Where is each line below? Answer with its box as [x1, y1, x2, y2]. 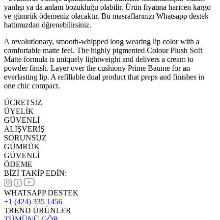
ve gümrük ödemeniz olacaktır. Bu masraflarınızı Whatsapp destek [4, 11, 209, 20]
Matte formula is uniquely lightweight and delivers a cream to [4, 55, 193, 63]
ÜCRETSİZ [4, 98, 42, 107]
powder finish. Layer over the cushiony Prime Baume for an [4, 63, 190, 72]
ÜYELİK [4, 107, 34, 115]
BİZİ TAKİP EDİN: [4, 168, 67, 177]
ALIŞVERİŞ [4, 124, 45, 133]
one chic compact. [4, 81, 62, 90]
